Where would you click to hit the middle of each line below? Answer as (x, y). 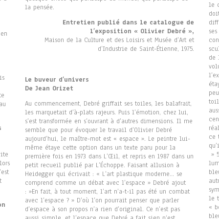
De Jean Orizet (49, 89)
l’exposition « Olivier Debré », (142, 32)
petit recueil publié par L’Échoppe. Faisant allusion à (102, 165)
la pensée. (39, 8)
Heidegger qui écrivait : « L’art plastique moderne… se (103, 174)
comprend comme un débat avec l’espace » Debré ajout (105, 183)
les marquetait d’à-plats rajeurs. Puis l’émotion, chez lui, (106, 113)
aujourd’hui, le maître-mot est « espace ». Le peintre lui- (107, 139)
